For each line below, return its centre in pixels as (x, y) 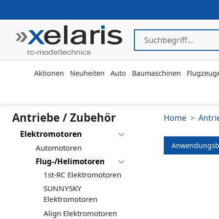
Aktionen (49, 73)
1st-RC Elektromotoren (82, 174)
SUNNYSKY (63, 188)
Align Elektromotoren (80, 213)
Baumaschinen (156, 73)
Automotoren (59, 147)
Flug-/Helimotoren (70, 162)
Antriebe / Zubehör (64, 118)
